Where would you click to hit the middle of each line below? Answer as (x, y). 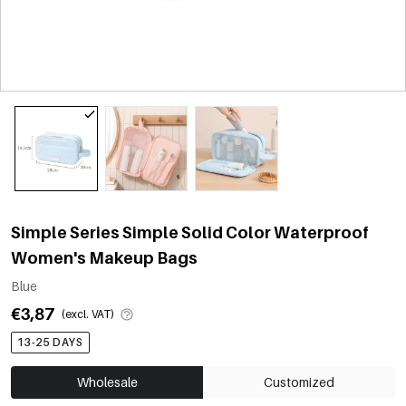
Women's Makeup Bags (104, 257)
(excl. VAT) (88, 314)
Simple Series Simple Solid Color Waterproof (190, 232)
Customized (299, 382)
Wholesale (107, 382)
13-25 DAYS (50, 342)
